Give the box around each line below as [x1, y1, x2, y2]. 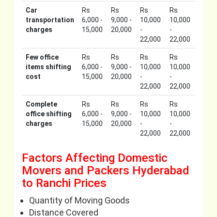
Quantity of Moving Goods [29, 195, 130, 206]
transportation [26, 16, 74, 24]
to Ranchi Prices [22, 176, 107, 190]
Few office [26, 53, 59, 62]
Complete [26, 100, 57, 108]
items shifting [26, 63, 71, 71]
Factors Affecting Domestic [22, 151, 168, 165]
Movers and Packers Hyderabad [22, 164, 189, 178]
